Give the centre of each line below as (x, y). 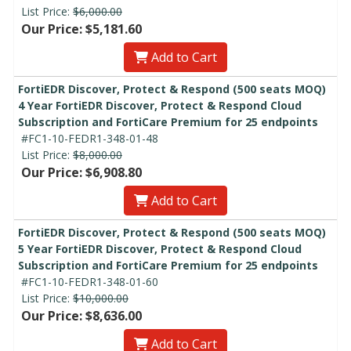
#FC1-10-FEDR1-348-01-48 (90, 139)
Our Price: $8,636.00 (81, 316)
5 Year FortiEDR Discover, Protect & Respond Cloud (160, 249)
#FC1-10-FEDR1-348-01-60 (90, 282)
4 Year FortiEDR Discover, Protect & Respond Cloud (160, 106)
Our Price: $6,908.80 (81, 173)
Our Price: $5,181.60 (81, 29)
